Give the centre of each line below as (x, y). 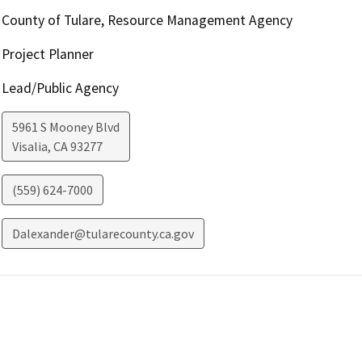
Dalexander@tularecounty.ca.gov (103, 234)
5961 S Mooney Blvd (65, 127)
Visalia (29, 147)
